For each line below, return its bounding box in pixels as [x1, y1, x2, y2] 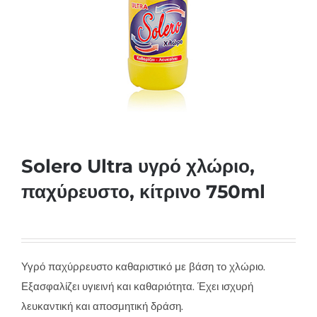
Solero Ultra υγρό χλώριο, [21, 155, 255, 178]
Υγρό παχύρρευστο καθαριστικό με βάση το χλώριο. [21, 260, 265, 273]
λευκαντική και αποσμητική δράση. [21, 300, 183, 313]
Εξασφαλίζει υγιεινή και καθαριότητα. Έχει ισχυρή [21, 280, 253, 293]
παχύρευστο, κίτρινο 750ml [21, 180, 265, 203]
